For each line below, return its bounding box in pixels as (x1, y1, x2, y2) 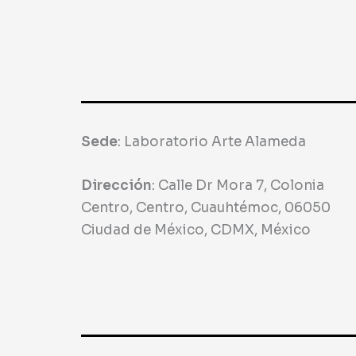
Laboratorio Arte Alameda (124, 133, 306, 150)
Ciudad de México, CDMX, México (81, 221, 311, 238)
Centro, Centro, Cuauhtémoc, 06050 (81, 199, 331, 216)
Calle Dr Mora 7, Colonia (158, 176, 324, 194)
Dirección (81, 176, 152, 194)
